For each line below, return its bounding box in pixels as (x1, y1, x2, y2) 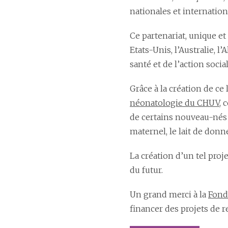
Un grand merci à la (130, 189, 208, 199)
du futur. (130, 165, 163, 175)
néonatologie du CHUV (130, 98, 219, 108)
